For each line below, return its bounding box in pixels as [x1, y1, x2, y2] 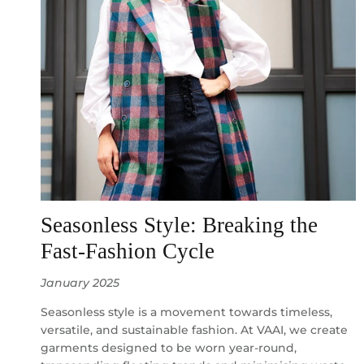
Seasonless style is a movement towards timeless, [41, 305, 332, 320]
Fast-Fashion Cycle [41, 239, 214, 264]
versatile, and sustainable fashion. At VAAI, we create [41, 323, 348, 338]
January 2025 [41, 275, 119, 291]
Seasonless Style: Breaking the [41, 213, 318, 238]
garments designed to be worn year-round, [41, 340, 297, 356]
